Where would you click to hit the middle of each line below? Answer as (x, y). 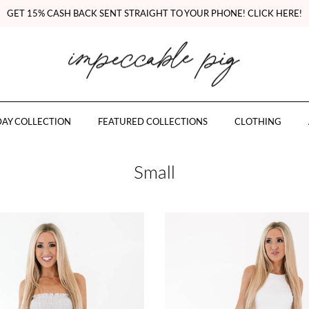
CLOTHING (258, 121)
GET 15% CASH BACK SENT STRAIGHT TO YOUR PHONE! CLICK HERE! (154, 13)
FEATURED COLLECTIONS (152, 121)
